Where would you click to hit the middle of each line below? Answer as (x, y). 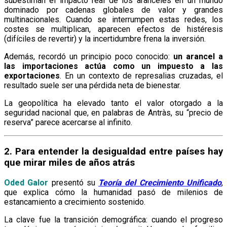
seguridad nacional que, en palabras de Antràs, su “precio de (113, 113)
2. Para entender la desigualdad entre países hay (113, 151)
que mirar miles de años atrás (69, 162)
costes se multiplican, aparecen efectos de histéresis (113, 29)
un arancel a (198, 57)
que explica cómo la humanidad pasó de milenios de (113, 192)
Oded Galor (26, 182)
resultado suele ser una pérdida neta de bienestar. (92, 86)
